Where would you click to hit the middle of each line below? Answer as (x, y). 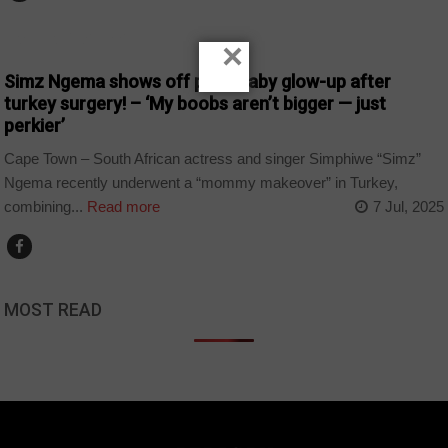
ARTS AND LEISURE (70, 38)
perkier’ (35, 126)
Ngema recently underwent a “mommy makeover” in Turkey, (201, 182)
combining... (44, 206)
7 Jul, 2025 (408, 206)
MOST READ (53, 309)
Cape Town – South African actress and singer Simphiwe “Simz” (213, 158)
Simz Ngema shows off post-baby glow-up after (198, 82)
